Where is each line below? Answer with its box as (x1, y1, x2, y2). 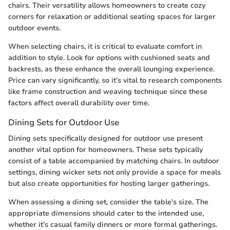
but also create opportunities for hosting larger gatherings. (8, 179, 209, 189)
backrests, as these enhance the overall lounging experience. (8, 64, 215, 74)
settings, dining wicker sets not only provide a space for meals (8, 167, 221, 178)
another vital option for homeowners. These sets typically (8, 145, 203, 155)
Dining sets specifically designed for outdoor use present (8, 133, 203, 144)
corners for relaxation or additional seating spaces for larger (8, 12, 216, 22)
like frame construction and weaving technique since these (8, 87, 207, 97)
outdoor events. (8, 23, 61, 33)
